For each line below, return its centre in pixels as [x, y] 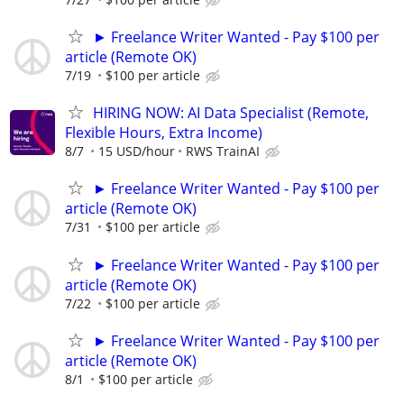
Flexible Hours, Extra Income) [164, 133]
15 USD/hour [137, 151]
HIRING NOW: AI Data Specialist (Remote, [231, 113]
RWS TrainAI [223, 151]
